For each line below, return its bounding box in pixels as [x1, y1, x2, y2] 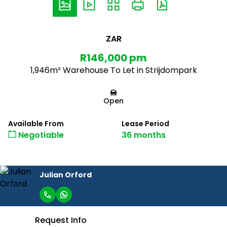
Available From [8, 119, 64, 129]
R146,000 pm [80, 51, 147, 65]
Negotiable [16, 129, 64, 141]
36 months [122, 129, 166, 141]
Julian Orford [40, 169, 92, 180]
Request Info [35, 214, 87, 226]
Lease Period [122, 119, 169, 129]
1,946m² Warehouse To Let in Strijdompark [30, 64, 197, 76]
